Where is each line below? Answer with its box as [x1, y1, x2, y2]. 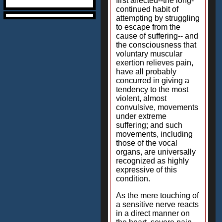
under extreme [116, 112, 166, 120]
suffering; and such [116, 121, 182, 129]
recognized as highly [116, 157, 189, 165]
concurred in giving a [116, 76, 189, 85]
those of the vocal [116, 139, 177, 147]
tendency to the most [116, 85, 188, 94]
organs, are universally [116, 148, 196, 156]
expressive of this [116, 166, 177, 174]
